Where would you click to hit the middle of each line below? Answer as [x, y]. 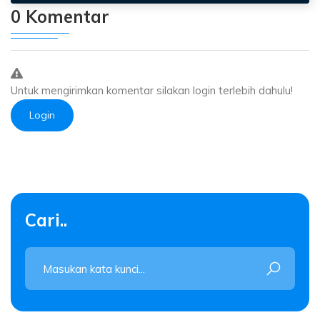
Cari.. [46, 220]
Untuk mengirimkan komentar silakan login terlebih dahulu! [152, 91]
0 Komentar [60, 17]
